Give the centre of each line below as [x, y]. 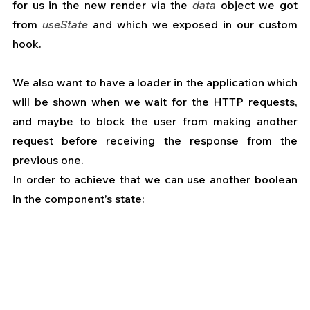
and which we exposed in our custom [192, 25]
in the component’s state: [79, 199]
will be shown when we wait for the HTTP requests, [155, 102]
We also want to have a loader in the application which [155, 83]
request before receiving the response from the [155, 141]
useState [65, 25]
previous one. [48, 160]
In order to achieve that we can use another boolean [155, 180]
